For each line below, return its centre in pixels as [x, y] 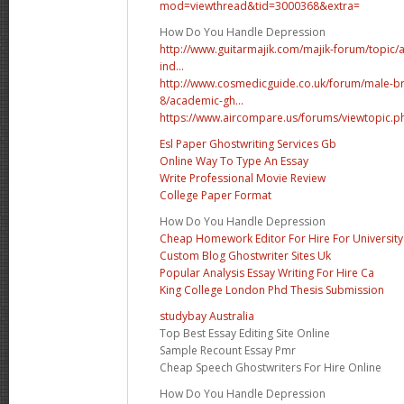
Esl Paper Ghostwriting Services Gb [248, 143]
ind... [172, 66]
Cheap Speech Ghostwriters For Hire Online [271, 367]
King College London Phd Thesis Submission [272, 289]
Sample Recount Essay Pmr [228, 350]
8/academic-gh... [202, 100]
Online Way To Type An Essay [234, 161]
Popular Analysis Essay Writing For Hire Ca [267, 272]
